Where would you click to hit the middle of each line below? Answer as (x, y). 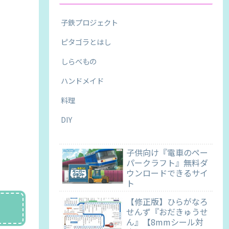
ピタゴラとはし (86, 41)
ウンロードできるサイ (167, 173)
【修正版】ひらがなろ (167, 202)
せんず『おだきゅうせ (167, 212)
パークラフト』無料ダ (167, 163)
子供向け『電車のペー (167, 153)
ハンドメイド (82, 80)
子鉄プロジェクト (89, 22)
